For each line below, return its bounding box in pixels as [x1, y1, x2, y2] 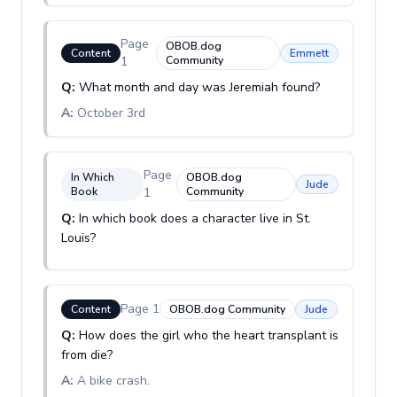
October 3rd [77, 105, 145, 121]
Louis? [61, 230, 96, 246]
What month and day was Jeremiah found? [79, 79, 320, 96]
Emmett [290, 46, 329, 60]
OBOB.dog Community [169, 302, 285, 316]
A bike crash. [77, 372, 150, 389]
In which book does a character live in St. [79, 210, 311, 227]
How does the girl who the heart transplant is [79, 327, 339, 344]
